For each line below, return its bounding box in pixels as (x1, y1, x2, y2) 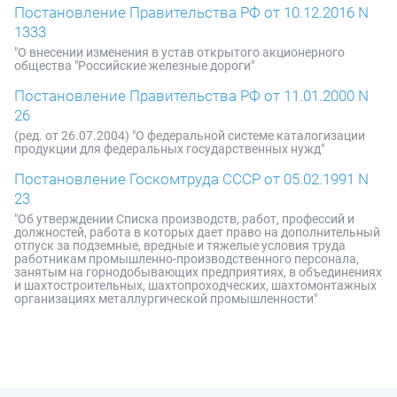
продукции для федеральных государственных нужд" (14, 141, 324, 156)
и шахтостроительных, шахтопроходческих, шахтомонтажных (14, 277, 377, 292)
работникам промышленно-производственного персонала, (14, 251, 359, 266)
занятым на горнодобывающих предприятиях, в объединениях (14, 264, 382, 279)
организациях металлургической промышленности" (14, 291, 317, 306)
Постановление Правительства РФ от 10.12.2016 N (14, 3, 369, 21)
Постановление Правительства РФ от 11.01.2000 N (14, 86, 369, 105)
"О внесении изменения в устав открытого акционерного (14, 44, 345, 59)
